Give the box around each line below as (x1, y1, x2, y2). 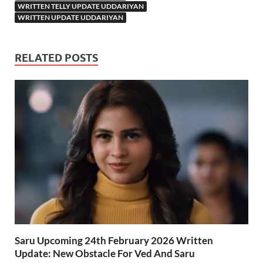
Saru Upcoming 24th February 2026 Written (15, 234, 213, 247)
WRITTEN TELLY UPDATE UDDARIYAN (18, 1, 144, 11)
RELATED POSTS (15, 51, 98, 64)
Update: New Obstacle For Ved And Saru (15, 247, 195, 259)
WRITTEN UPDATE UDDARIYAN (18, 12, 123, 22)
